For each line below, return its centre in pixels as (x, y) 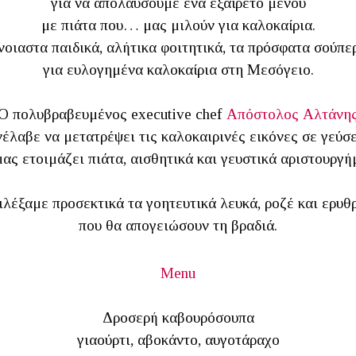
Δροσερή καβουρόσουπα (178, 317)
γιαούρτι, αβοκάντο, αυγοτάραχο (178, 340)
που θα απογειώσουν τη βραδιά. (178, 225)
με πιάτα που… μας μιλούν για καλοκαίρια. (178, 25)
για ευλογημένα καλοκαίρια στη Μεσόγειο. (178, 70)
